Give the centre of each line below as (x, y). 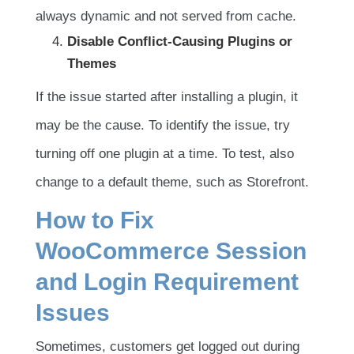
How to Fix (95, 220)
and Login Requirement (167, 281)
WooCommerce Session (171, 250)
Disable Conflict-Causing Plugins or (180, 41)
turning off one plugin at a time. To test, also (165, 153)
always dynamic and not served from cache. (166, 16)
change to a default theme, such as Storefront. (172, 182)
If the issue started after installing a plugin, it (167, 96)
